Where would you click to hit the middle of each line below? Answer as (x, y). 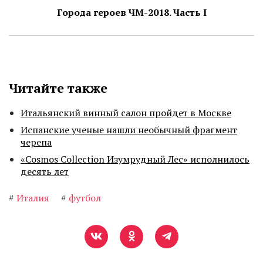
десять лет (45, 172)
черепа (36, 142)
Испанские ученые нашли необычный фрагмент (129, 130)
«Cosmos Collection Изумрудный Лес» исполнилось (135, 159)
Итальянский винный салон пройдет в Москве (126, 113)
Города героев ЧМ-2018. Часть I (131, 13)
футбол (85, 198)
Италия (33, 198)
